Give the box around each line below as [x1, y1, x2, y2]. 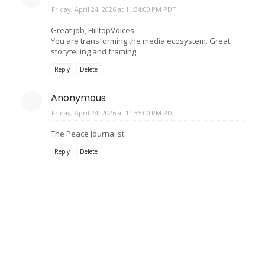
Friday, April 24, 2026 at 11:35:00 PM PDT [51, 108, 176, 117]
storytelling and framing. [51, 46, 138, 57]
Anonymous [51, 91, 106, 105]
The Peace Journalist [51, 128, 124, 139]
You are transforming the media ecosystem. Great [51, 35, 230, 46]
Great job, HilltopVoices [51, 24, 134, 35]
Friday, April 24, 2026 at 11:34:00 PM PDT [51, 4, 176, 14]
